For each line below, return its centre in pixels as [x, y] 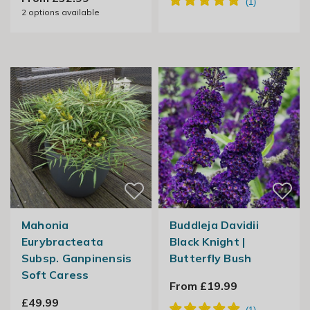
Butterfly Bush [210, 258]
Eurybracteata [62, 242]
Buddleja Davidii [214, 225]
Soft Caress [55, 275]
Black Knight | [207, 242]
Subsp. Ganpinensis [76, 258]
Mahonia [45, 225]
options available [63, 12]
